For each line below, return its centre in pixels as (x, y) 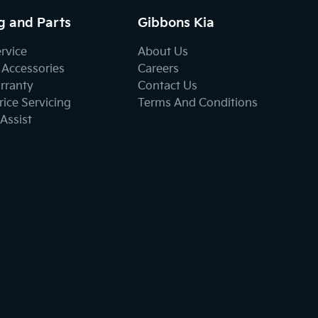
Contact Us (168, 86)
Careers (159, 69)
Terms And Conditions (198, 103)
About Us (163, 52)
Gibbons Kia (176, 23)
